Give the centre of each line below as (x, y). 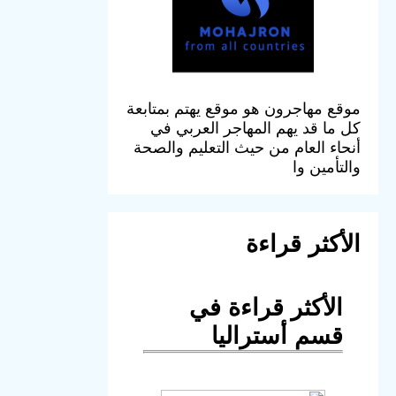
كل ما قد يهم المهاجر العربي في (255, 128)
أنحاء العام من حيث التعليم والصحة (247, 147)
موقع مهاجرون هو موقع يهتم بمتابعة (244, 108)
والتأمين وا (327, 167)
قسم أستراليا (277, 335)
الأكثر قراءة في (266, 307)
